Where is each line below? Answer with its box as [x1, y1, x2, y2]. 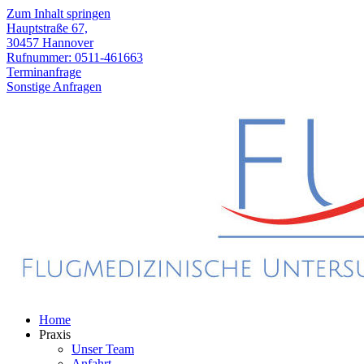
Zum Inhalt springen [6, 6, 110, 20]
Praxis [39, 327, 71, 341]
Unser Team [71, 342, 134, 356]
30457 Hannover [6, 36, 93, 50]
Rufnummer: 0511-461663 [6, 50, 143, 64]
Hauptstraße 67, [6, 21, 88, 35]
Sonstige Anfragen [6, 80, 102, 93]
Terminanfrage [6, 65, 81, 79]
